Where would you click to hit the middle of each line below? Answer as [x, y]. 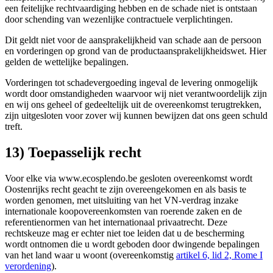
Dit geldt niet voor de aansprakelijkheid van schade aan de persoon [133, 40]
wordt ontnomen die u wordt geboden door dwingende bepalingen [132, 244]
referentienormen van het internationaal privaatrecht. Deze [116, 222]
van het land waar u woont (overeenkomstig [90, 255]
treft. [14, 126]
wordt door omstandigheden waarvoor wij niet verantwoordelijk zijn [136, 93]
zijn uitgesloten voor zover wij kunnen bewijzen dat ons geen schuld [136, 115]
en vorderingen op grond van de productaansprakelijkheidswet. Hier [136, 51]
